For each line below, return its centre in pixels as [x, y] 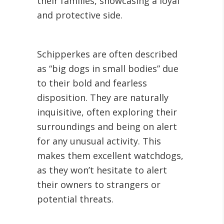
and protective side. [80, 15]
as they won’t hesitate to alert [102, 170]
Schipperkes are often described [107, 54]
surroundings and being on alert [107, 126]
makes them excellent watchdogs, [110, 155]
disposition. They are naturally [103, 97]
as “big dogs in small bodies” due [108, 68]
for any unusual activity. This [99, 141]
